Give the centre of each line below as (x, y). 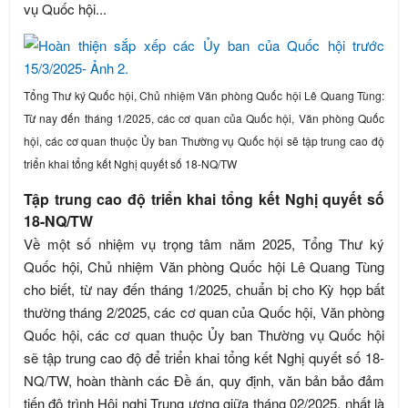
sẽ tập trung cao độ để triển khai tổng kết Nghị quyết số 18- (204, 357)
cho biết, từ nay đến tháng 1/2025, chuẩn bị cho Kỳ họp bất (204, 289)
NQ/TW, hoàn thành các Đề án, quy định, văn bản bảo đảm (204, 380)
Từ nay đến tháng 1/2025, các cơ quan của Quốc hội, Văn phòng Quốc (204, 118)
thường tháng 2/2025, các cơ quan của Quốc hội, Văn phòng (204, 312)
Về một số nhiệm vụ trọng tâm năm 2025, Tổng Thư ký (204, 244)
